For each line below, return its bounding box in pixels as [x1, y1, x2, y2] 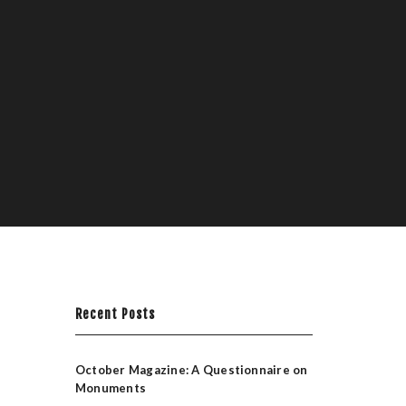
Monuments [74, 381, 147, 395]
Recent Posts [74, 306, 155, 322]
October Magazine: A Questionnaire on [74, 362, 308, 377]
